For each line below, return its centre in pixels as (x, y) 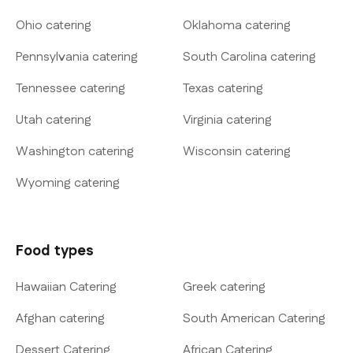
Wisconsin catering (268, 152)
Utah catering (69, 121)
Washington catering (111, 152)
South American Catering (254, 319)
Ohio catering (69, 26)
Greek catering (224, 288)
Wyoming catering (97, 184)
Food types (55, 252)
